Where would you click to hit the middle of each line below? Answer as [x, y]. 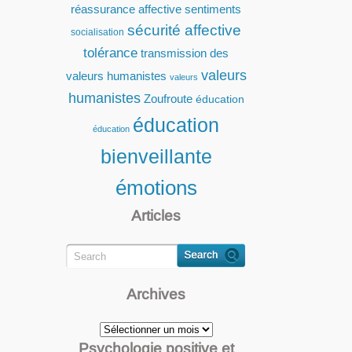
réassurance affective [126, 9]
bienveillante [156, 156]
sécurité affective [185, 30]
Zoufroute [168, 99]
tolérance [111, 53]
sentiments [213, 9]
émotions [156, 188]
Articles [156, 216]
